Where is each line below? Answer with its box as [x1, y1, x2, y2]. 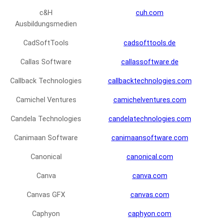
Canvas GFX [27, 191, 65, 200]
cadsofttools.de [124, 39, 176, 48]
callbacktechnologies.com [108, 77, 192, 86]
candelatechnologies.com [108, 115, 191, 124]
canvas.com [130, 191, 169, 200]
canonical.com [126, 153, 173, 162]
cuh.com [136, 9, 163, 18]
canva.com [132, 172, 167, 181]
